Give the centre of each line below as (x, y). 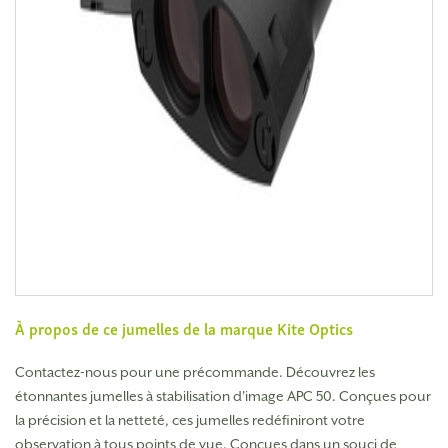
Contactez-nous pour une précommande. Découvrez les (195, 371)
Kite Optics (315, 327)
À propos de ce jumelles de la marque (146, 327)
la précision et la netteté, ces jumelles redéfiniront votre (190, 419)
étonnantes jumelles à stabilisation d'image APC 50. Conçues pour (223, 395)
